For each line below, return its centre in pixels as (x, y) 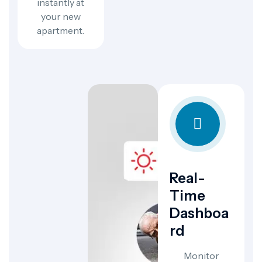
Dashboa (199, 213)
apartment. (61, 30)
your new (61, 16)
